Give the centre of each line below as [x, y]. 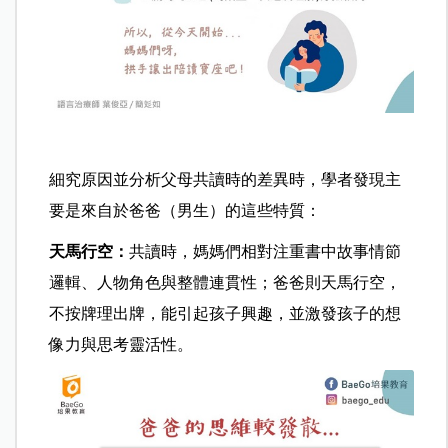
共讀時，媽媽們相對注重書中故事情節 [265, 252]
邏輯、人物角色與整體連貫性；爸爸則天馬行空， [225, 283]
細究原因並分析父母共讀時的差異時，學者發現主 [225, 180]
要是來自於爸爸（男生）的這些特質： [185, 211]
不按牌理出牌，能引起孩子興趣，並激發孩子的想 [225, 314]
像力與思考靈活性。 [121, 345]
